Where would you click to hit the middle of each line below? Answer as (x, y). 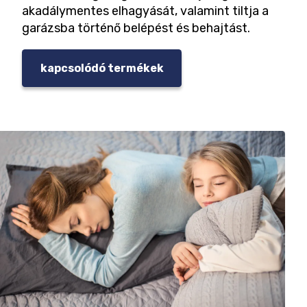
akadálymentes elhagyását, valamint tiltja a (145, 11)
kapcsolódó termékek (102, 68)
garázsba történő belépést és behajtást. (136, 28)
